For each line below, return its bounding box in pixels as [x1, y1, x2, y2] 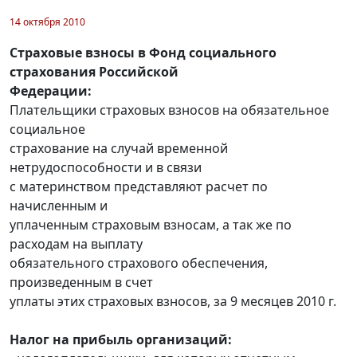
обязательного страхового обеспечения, [10, 253, 268, 272]
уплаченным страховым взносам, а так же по [10, 215, 292, 233]
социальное [10, 120, 85, 138]
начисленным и [10, 196, 108, 214]
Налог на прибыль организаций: [10, 330, 232, 348]
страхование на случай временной [10, 139, 228, 157]
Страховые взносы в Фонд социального [10, 43, 277, 61]
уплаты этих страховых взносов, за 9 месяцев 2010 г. [10, 292, 336, 310]
